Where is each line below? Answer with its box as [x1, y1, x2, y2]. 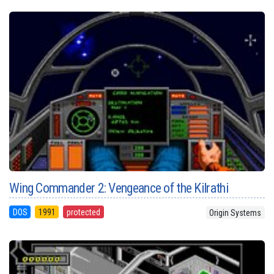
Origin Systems [209, 207, 262, 218]
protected [66, 207, 100, 217]
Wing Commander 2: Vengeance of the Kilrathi [9, 180, 228, 196]
